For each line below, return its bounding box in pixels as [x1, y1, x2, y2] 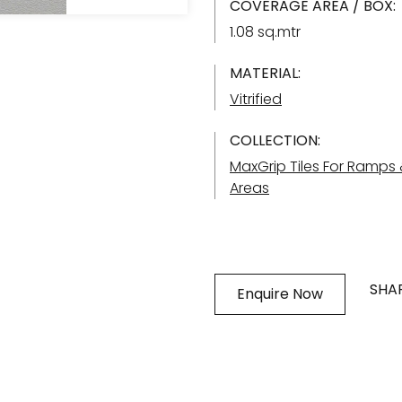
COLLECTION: [230, 130, 320, 151]
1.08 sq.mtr [230, 22, 301, 42]
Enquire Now [237, 284, 323, 304]
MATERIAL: [230, 63, 301, 83]
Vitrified [230, 89, 282, 109]
